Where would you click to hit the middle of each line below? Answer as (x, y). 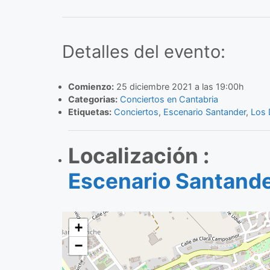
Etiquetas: (89, 112)
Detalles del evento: (143, 52)
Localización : (138, 156)
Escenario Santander (204, 112)
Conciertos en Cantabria (169, 99)
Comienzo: (91, 87)
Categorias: (93, 99)
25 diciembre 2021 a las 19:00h (179, 87)
